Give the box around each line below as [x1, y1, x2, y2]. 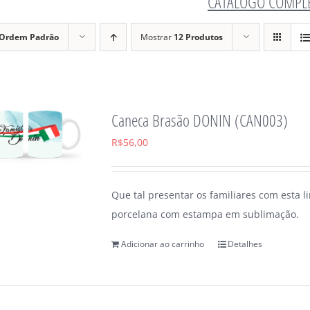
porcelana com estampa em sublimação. [111, 208, 300, 221]
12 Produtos [174, 31, 223, 44]
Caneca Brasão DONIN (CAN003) [111, 109, 289, 132]
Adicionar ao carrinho [121, 238, 205, 250]
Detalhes [228, 238, 263, 250]
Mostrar [140, 31, 174, 44]
